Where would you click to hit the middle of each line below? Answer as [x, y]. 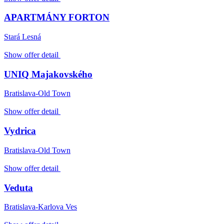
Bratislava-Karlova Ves [40, 207]
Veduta [18, 187]
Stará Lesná [22, 37]
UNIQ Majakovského [48, 74]
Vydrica [20, 131]
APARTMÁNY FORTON [57, 17]
